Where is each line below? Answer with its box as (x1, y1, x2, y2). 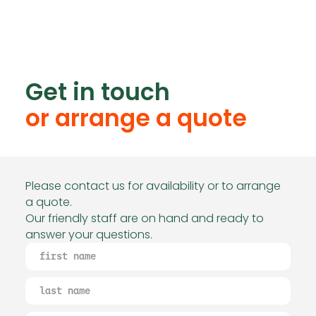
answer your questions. (25, 226, 152, 243)
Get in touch (25, 75, 170, 109)
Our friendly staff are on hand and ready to (25, 209, 264, 226)
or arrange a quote (25, 101, 247, 135)
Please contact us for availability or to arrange (25, 177, 281, 194)
